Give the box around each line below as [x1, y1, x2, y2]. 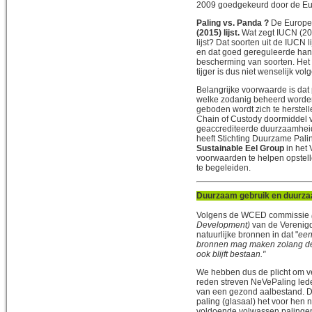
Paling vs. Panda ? [196, 17, 269, 28]
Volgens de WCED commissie [196, 210, 309, 220]
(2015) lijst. [196, 27, 242, 38]
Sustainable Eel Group [196, 143, 284, 153]
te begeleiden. [196, 162, 251, 173]
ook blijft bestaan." [196, 249, 265, 259]
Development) [196, 219, 252, 230]
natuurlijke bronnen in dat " [196, 229, 298, 240]
